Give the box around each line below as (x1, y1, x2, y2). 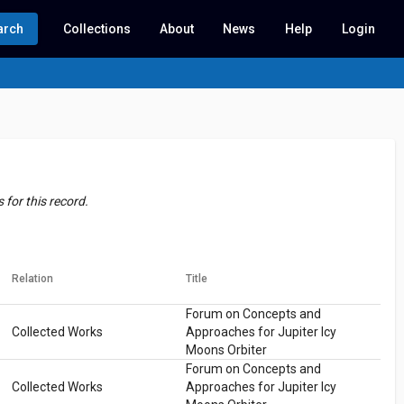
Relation (12, 272, 54, 285)
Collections (63, 21, 131, 36)
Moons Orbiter (185, 343, 267, 357)
